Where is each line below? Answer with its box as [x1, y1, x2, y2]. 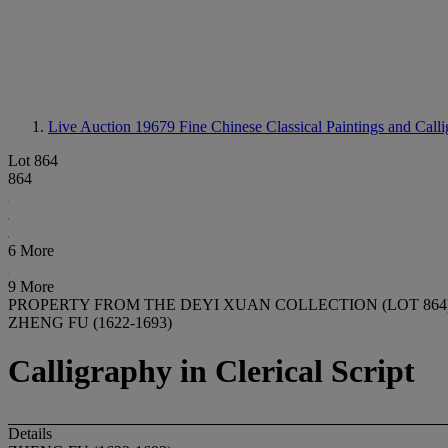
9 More [8, 278, 54, 295]
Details [8, 424, 52, 442]
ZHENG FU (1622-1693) [8, 314, 172, 331]
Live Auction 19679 [48, 118, 179, 135]
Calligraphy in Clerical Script [8, 353, 415, 390]
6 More [8, 242, 54, 259]
